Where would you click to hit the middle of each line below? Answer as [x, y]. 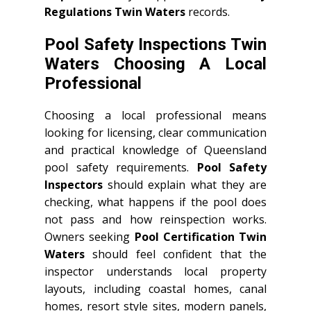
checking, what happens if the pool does [155, 202]
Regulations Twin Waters [115, 11]
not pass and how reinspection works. [155, 219]
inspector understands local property [155, 271]
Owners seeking [90, 236]
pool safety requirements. [121, 167]
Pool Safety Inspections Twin [155, 44]
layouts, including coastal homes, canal [155, 288]
